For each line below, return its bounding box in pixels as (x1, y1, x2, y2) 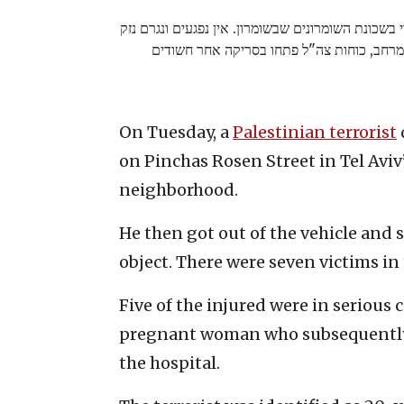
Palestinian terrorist (233, 121, 397, 142)
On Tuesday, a (119, 121, 233, 142)
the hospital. (119, 352, 220, 373)
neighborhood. (119, 179, 238, 200)
